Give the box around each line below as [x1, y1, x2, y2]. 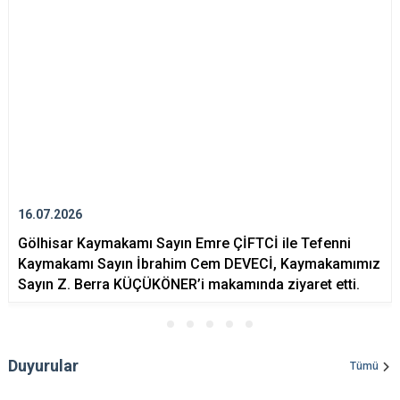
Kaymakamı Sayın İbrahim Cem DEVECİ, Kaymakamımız [18, 255, 380, 273]
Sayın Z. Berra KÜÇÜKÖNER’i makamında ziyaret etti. [18, 276, 360, 294]
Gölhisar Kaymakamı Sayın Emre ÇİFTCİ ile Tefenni [18, 235, 351, 253]
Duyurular [8, 356, 79, 376]
